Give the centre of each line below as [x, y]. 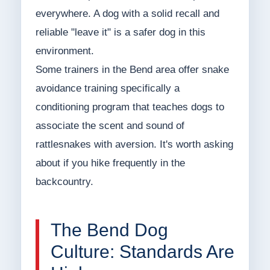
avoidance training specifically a [107, 89]
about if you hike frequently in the [110, 163]
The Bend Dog [109, 230]
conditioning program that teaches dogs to [130, 107]
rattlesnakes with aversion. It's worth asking [134, 145]
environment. [64, 51]
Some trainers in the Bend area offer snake [132, 70]
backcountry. [64, 182]
